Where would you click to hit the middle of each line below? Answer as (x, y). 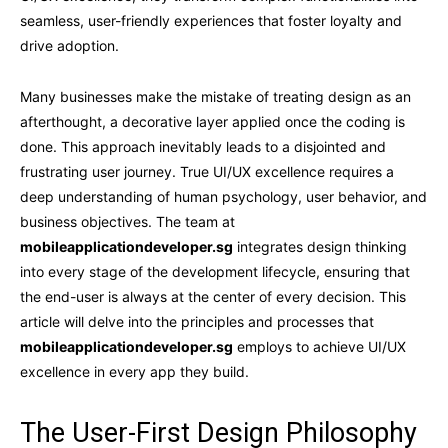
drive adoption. (69, 45)
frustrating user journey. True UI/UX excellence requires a (207, 171)
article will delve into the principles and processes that (197, 321)
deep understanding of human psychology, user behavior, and (223, 196)
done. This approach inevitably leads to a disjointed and (203, 146)
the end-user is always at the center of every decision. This (213, 296)
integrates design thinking (320, 246)
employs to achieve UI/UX (319, 346)
